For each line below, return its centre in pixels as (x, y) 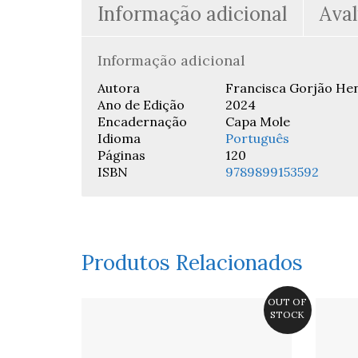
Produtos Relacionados (192, 263)
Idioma (119, 138)
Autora (119, 88)
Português (257, 138)
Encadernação (142, 121)
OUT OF (287, 302)
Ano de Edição (141, 105)
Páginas (121, 155)
